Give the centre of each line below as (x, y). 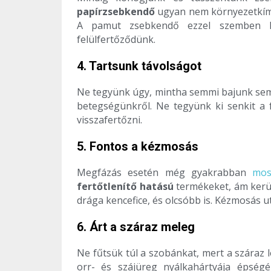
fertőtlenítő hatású (125, 187)
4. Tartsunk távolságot (139, 66)
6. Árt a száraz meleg (136, 227)
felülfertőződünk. (116, 40)
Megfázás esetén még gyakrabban (165, 173)
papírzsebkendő (116, 12)
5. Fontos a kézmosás (138, 147)
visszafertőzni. (109, 120)
